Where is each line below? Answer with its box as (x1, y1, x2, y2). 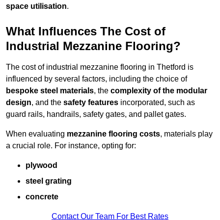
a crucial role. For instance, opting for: (6, 141, 136, 150)
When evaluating (6, 130, 67, 138)
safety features (63, 98, 118, 107)
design (6, 98, 31, 107)
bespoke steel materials (6, 86, 94, 95)
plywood (26, 161, 57, 170)
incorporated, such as (118, 98, 195, 107)
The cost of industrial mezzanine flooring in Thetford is (6, 63, 193, 72)
